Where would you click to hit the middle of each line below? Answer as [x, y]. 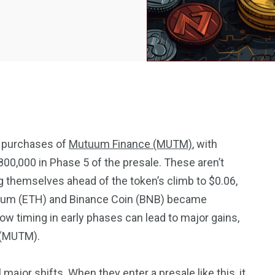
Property [222, 193]
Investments [222, 207]
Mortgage [108, 200]
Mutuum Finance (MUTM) [130, 144]
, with [205, 144]
